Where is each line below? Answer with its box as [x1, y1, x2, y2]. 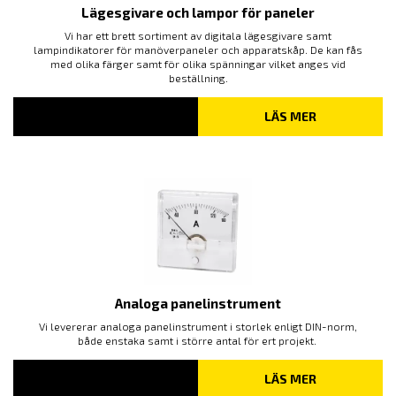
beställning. [168, 71, 228, 84]
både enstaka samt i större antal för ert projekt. [77, 333, 319, 346]
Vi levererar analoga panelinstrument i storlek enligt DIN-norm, [39, 319, 357, 332]
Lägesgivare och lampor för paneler [81, 4, 315, 20]
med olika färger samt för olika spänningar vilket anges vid [50, 57, 346, 70]
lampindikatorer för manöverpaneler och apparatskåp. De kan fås [34, 42, 362, 56]
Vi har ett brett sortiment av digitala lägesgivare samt [65, 28, 331, 42]
